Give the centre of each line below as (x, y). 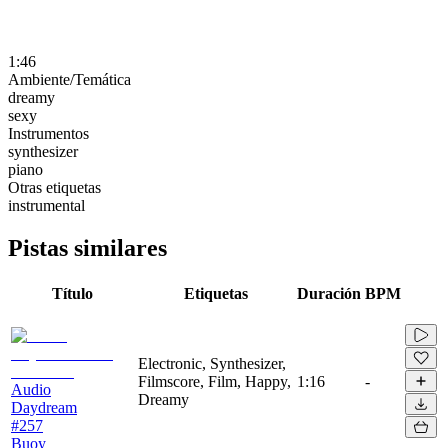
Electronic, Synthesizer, (212, 363)
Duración (329, 293)
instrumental (46, 205)
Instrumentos (48, 133)
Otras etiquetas (54, 187)
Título (72, 293)
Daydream (44, 407)
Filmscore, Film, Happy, (214, 381)
